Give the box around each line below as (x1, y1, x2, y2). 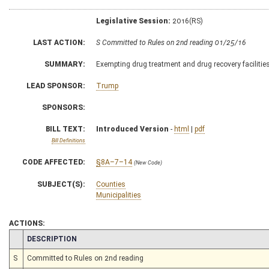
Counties (96, 180, 125, 189)
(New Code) (134, 159, 162, 166)
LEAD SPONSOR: (26, 81, 85, 90)
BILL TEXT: (46, 124, 85, 133)
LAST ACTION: (33, 38, 85, 47)
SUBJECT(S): (37, 180, 85, 189)
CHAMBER (13, 234, 49, 243)
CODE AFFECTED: (22, 157, 85, 166)
